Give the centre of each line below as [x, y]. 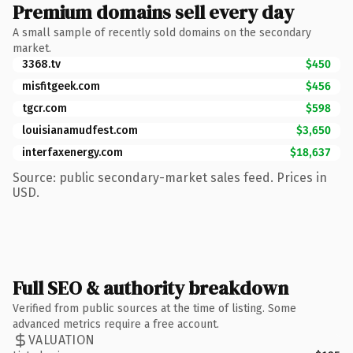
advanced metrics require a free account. [116, 324]
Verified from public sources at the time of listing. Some [154, 308]
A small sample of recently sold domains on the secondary [162, 32]
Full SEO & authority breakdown [150, 288]
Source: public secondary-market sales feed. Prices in [170, 177]
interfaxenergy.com [72, 152]
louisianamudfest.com [80, 130]
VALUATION [62, 340]
